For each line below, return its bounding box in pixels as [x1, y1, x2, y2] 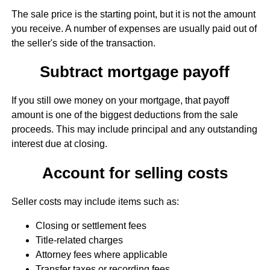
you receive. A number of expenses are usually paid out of [11, 23, 257, 34]
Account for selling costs [42, 164, 228, 181]
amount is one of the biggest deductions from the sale [11, 110, 238, 121]
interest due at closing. [11, 139, 107, 149]
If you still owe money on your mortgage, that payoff [11, 95, 229, 106]
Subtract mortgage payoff [40, 63, 230, 81]
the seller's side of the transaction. [11, 37, 155, 48]
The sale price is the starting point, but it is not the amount [11, 8, 256, 19]
